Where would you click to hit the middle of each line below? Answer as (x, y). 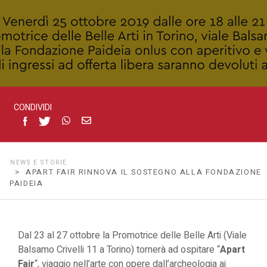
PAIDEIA (27, 184)
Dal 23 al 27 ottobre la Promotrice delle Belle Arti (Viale (132, 235)
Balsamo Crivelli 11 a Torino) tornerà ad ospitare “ (119, 250)
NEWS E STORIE (39, 162)
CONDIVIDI (33, 107)
